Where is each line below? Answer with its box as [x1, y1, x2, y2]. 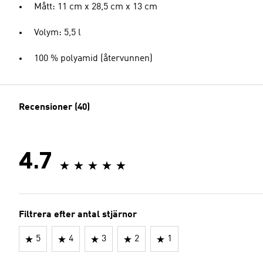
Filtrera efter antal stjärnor [19, 210, 137, 220]
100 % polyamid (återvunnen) [34, 54, 153, 63]
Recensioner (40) [19, 103, 90, 112]
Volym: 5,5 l [34, 28, 81, 38]
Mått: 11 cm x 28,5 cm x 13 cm [34, 2, 157, 12]
